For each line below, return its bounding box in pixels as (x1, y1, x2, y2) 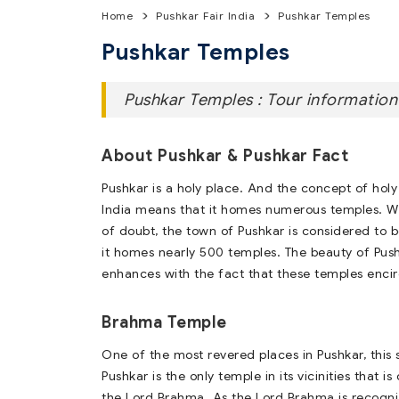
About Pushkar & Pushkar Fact (102, 146, 348, 166)
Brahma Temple (102, 313, 227, 332)
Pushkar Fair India (156, 9, 255, 22)
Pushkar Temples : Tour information (124, 90, 397, 110)
